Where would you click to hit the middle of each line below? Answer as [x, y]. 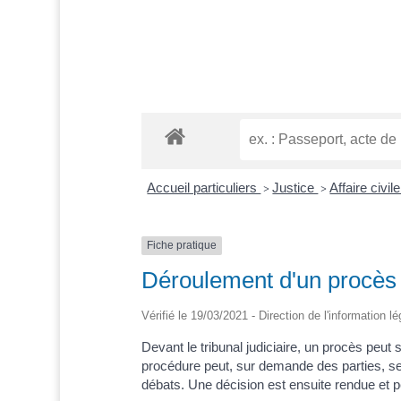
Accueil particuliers [204, 188]
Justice [295, 188]
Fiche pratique [181, 246]
